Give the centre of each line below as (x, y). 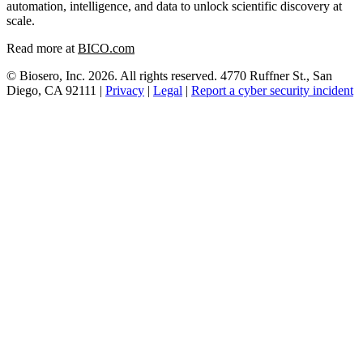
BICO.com (106, 48)
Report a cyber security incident (272, 90)
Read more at (42, 48)
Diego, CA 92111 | (56, 90)
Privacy (125, 90)
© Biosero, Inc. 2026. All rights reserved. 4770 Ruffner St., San (169, 75)
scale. (21, 20)
